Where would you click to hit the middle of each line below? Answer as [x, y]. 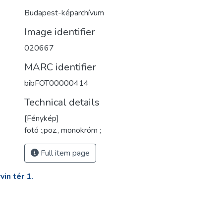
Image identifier [60, 32]
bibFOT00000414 [56, 83]
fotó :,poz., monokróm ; [63, 130]
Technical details [62, 102]
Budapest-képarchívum [64, 13]
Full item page [64, 153]
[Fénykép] [42, 118]
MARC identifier [60, 67]
